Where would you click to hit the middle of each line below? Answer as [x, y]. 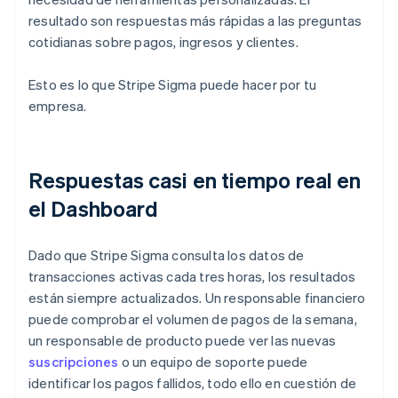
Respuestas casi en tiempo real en [195, 180]
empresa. [58, 106]
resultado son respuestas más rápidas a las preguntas [195, 21]
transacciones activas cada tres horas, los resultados [192, 277]
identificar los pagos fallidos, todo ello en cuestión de [193, 383]
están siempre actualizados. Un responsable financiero [197, 298]
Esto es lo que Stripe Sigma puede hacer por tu [173, 85]
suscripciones [74, 362]
